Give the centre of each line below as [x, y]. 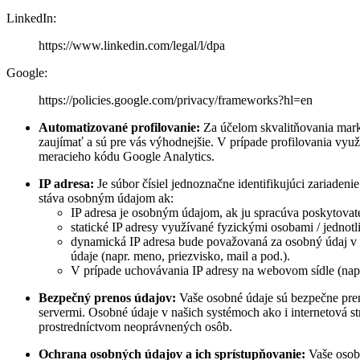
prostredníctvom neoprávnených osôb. [135, 326]
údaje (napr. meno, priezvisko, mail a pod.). [180, 256]
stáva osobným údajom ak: [106, 198]
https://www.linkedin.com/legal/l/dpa [132, 45]
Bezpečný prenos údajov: [107, 297]
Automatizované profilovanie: [119, 127]
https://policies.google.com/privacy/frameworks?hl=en [176, 100]
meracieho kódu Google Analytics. [127, 156]
